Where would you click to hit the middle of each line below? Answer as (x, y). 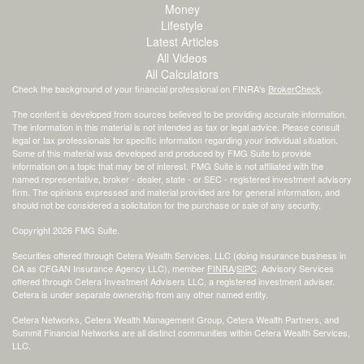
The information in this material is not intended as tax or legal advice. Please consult (176, 126)
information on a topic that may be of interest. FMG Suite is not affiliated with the (168, 165)
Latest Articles (182, 41)
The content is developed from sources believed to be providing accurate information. (180, 113)
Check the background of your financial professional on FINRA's (140, 88)
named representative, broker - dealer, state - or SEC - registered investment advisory (182, 178)
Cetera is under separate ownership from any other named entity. (140, 294)
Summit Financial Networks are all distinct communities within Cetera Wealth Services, (181, 332)
